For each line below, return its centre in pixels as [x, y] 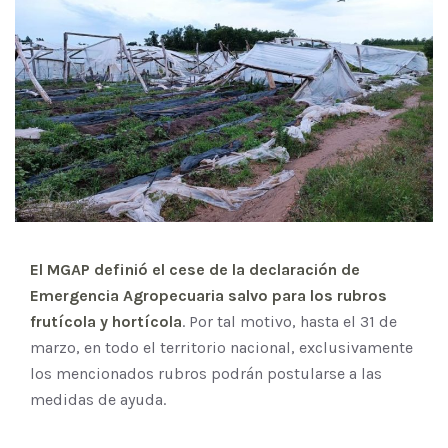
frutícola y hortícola [106, 321]
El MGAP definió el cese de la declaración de [195, 269]
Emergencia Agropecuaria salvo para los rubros [208, 295]
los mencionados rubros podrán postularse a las [206, 373]
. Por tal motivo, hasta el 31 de [289, 321]
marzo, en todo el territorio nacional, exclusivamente [221, 347]
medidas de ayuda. [98, 399]
